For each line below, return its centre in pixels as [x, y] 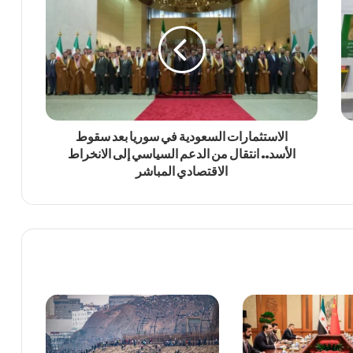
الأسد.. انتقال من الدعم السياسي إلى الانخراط [182, 154]
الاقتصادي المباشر [182, 171]
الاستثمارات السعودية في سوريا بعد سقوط [182, 136]
